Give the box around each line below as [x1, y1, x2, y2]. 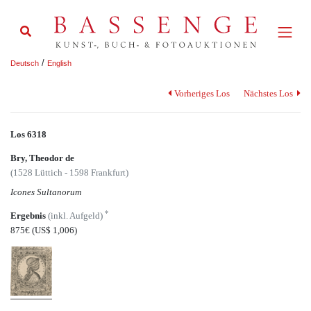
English [47, 58, 72, 67]
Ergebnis [10, 210, 48, 221]
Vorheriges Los [174, 88, 230, 99]
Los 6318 [10, 128, 47, 140]
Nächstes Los [243, 88, 295, 99]
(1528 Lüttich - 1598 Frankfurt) [10, 167, 128, 178]
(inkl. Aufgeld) [48, 210, 105, 221]
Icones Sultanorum [10, 186, 81, 197]
